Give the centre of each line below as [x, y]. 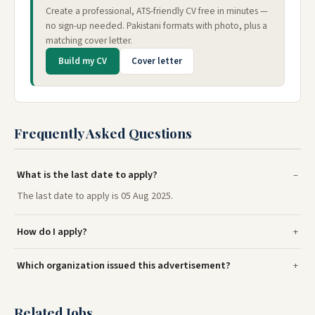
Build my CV [83, 61]
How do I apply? [52, 231]
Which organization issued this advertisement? [124, 265]
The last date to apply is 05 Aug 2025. [95, 196]
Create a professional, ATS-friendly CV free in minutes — [157, 11]
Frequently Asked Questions [103, 133]
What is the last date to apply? [87, 174]
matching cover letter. [89, 40]
